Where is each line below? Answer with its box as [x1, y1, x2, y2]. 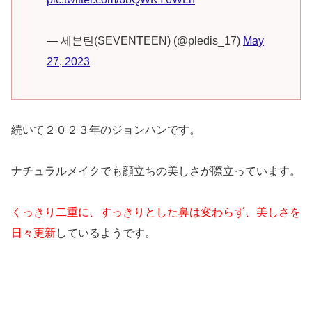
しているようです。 [56, 226, 156, 239]
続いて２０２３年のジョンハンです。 [11, 124, 201, 136]
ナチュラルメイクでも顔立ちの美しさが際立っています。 [11, 165, 301, 178]
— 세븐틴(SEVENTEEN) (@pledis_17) [47, 34, 243, 47]
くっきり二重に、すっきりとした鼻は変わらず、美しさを [11, 205, 301, 218]
